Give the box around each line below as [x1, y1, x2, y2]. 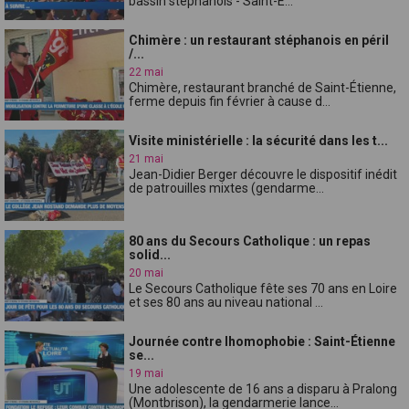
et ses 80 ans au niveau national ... [129, 294, 324, 309]
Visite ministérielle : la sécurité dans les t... [129, 132, 389, 148]
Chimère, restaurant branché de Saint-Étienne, [129, 79, 397, 95]
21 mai [129, 152, 164, 165]
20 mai [129, 266, 164, 279]
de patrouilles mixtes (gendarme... [129, 180, 325, 195]
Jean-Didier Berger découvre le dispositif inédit [129, 166, 398, 182]
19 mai [129, 366, 164, 380]
